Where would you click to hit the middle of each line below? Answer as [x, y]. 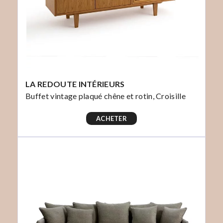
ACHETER [111, 119]
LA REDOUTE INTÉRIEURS [75, 84]
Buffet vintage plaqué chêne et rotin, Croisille [106, 96]
